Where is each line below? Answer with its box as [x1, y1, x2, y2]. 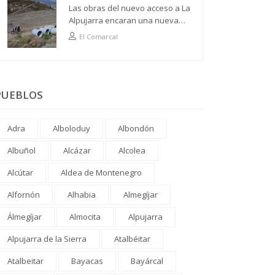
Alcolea [118, 145, 145, 157]
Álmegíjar [7, 211, 42, 223]
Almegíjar [123, 189, 158, 201]
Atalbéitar [114, 233, 150, 245]
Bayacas [71, 255, 103, 267]
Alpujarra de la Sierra [7, 233, 87, 245]
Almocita [69, 211, 101, 223]
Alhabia [68, 189, 96, 201]
